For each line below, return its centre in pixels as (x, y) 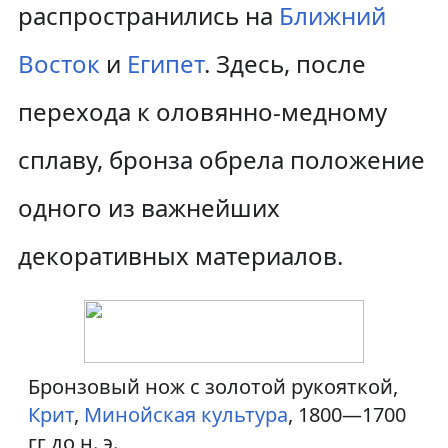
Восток (58, 63)
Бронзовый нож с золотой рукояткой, (213, 386)
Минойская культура (186, 414)
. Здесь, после (284, 63)
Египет (165, 63)
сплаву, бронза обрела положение (221, 159)
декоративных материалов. (180, 255)
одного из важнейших (148, 207)
